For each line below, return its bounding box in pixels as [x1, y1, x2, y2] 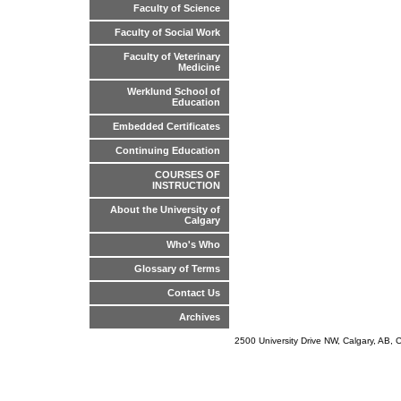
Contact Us [167, 287, 220, 299]
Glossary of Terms [134, 263, 220, 275]
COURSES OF [155, 169, 220, 181]
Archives [179, 311, 220, 323]
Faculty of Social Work [115, 27, 220, 38]
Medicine [178, 62, 220, 73]
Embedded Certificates [113, 121, 220, 132]
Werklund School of [127, 86, 220, 98]
